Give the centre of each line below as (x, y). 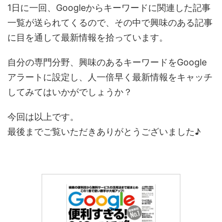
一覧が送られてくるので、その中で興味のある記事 (110, 22)
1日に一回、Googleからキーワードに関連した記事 (109, 7)
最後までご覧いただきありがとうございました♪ (104, 131)
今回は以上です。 (43, 116)
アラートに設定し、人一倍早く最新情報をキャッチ (110, 77)
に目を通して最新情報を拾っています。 (88, 37)
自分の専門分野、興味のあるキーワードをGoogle (107, 62)
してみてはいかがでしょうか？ (70, 92)
